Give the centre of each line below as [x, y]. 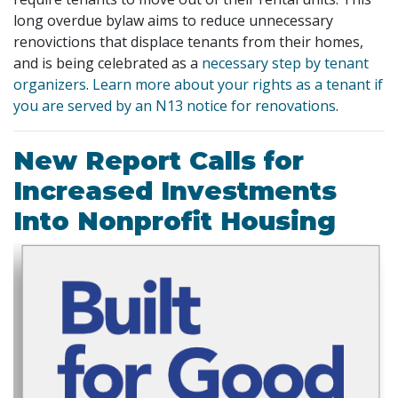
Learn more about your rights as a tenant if [238, 84]
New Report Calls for [159, 160]
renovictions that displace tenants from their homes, [188, 41]
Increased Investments [175, 190]
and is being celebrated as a [106, 63]
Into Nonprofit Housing [175, 220]
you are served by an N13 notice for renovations [175, 105]
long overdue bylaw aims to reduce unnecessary [173, 20]
